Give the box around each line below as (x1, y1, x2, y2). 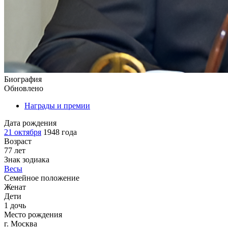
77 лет (4, 146, 25, 155)
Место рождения (4, 210, 62, 219)
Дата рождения (4, 118, 56, 127)
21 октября (4, 127, 41, 136)
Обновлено (4, 83, 43, 93)
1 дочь (4, 201, 26, 210)
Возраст (4, 136, 32, 146)
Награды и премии (24, 101, 90, 110)
